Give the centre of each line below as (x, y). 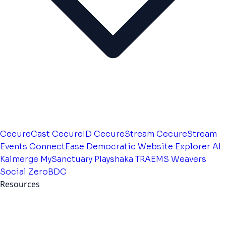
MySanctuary (66, 159)
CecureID (72, 134)
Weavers (189, 159)
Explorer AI (198, 147)
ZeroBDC (47, 172)
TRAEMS (152, 159)
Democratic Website (130, 147)
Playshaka (114, 159)
